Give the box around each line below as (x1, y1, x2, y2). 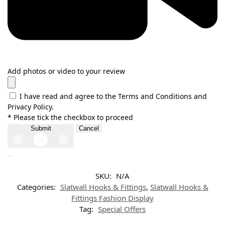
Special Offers (98, 204, 146, 214)
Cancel (79, 125, 99, 133)
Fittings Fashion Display (71, 193, 154, 203)
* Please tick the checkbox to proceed (8, 113, 133, 123)
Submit (30, 125, 51, 133)
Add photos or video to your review (8, 66, 125, 76)
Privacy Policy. (8, 102, 54, 112)
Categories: (17, 182, 58, 192)
